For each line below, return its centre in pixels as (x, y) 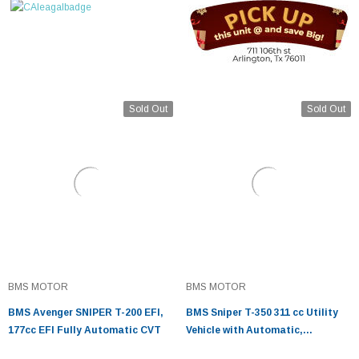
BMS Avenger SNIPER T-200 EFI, (86, 313)
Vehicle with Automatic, (244, 330)
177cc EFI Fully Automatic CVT (85, 330)
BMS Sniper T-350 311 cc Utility (262, 313)
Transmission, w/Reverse (246, 348)
